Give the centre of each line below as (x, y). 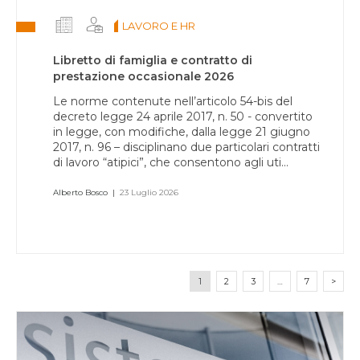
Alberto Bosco (80, 192)
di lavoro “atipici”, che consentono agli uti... (171, 162)
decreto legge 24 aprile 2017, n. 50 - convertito (183, 117)
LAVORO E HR (159, 26)
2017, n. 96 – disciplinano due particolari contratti (186, 147)
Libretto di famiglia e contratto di (153, 60)
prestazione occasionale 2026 (143, 76)
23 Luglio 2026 (149, 192)
